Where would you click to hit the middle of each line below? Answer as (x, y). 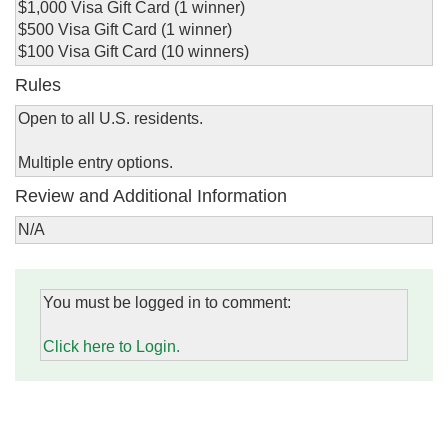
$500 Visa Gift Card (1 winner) (125, 30)
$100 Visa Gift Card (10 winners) (133, 52)
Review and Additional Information (151, 196)
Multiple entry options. (95, 163)
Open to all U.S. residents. (110, 119)
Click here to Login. (111, 347)
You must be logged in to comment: (167, 303)
